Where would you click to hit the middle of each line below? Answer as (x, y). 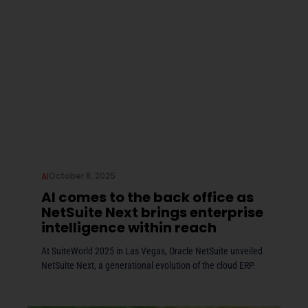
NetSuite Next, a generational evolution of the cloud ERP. (148, 266)
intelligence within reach (129, 228)
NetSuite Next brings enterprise (152, 213)
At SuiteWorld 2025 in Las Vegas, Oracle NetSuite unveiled (152, 251)
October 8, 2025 (82, 176)
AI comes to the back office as (147, 198)
